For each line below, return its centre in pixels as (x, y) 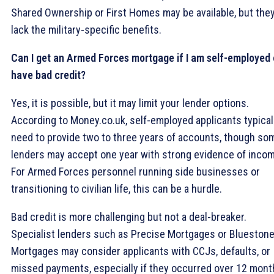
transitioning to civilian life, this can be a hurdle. (117, 188)
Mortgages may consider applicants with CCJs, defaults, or (141, 251)
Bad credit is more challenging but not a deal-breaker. (129, 217)
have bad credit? (48, 75)
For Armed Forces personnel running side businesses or (135, 171)
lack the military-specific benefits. (86, 29)
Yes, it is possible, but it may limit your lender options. (130, 103)
